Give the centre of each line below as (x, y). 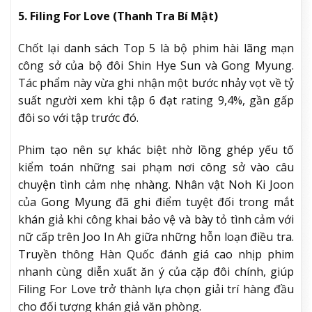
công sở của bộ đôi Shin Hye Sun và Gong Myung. (156, 66)
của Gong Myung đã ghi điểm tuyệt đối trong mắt (156, 202)
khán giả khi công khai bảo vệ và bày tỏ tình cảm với (156, 219)
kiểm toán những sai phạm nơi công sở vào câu (156, 167)
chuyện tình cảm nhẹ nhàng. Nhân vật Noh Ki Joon (156, 184)
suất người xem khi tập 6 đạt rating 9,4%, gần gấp (156, 101)
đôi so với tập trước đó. (78, 118)
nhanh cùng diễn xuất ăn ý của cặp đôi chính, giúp (156, 271)
